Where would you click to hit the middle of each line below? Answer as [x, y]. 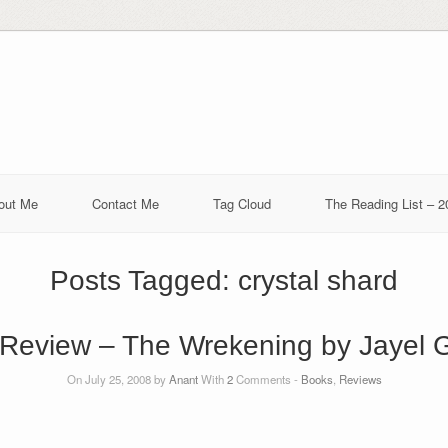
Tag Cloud [242, 203]
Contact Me [125, 203]
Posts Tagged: [144, 280]
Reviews [360, 378]
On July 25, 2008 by [117, 378]
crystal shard [318, 280]
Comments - [266, 378]
